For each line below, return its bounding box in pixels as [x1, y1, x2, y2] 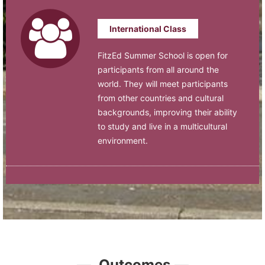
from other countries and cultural [98, 92, 224, 103]
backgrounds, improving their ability [98, 106, 237, 117]
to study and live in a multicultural [98, 121, 227, 131]
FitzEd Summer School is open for [98, 50, 228, 60]
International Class [109, 23, 186, 34]
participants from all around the [98, 64, 219, 75]
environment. [98, 135, 148, 146]
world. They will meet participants [98, 78, 228, 89]
